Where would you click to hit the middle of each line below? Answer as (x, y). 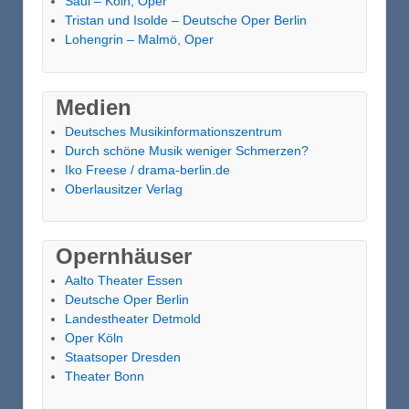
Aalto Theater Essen (123, 281)
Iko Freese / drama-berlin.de (147, 169)
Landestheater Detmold (132, 319)
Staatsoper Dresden (122, 357)
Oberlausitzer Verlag (123, 189)
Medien (93, 107)
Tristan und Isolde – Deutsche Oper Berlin (185, 21)
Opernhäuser (123, 257)
